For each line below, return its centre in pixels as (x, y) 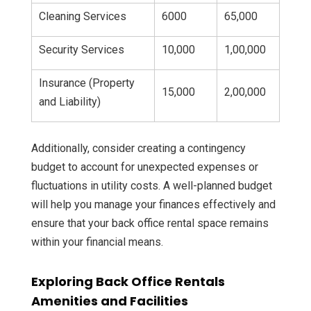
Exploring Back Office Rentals (128, 282)
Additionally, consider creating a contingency (138, 149)
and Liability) (70, 102)
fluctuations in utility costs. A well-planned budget (152, 186)
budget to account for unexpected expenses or (145, 167)
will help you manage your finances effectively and (153, 205)
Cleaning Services (83, 17)
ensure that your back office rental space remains (150, 224)
